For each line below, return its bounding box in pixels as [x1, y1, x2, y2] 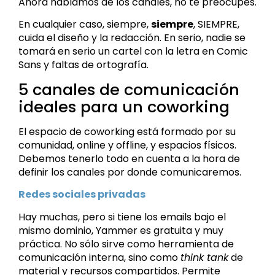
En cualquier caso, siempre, [18, 17, 151, 32]
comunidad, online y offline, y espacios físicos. [18, 137, 236, 152]
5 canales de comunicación [18, 78, 239, 101]
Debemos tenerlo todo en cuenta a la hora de [18, 151, 240, 166]
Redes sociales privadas [18, 187, 145, 202]
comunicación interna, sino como [18, 250, 180, 265]
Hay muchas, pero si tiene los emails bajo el [18, 209, 226, 224]
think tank [180, 250, 228, 265]
